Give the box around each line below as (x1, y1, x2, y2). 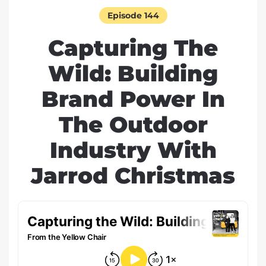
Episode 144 (107, 10, 159, 21)
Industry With (49, 137, 217, 164)
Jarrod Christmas (31, 163, 235, 189)
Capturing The (48, 35, 218, 62)
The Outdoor (58, 112, 208, 138)
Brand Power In (41, 86, 225, 113)
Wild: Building (48, 61, 218, 87)
